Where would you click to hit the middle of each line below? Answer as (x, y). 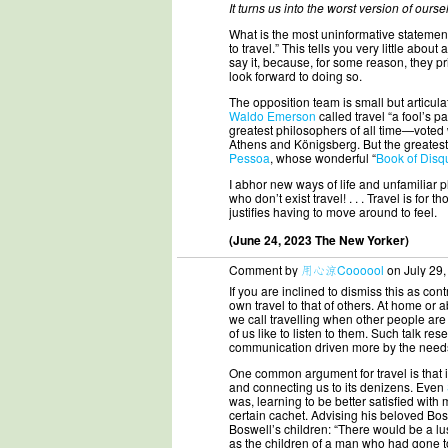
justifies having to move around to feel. (333, 211)
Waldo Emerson (272, 115)
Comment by (265, 269)
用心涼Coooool (342, 269)
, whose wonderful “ (323, 157)
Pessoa (249, 157)
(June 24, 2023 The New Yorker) (319, 240)
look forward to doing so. (295, 75)
